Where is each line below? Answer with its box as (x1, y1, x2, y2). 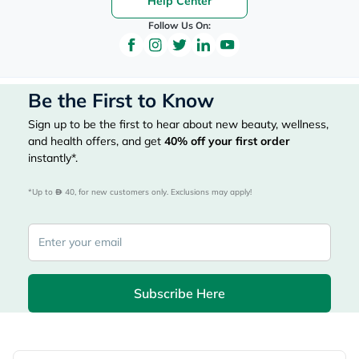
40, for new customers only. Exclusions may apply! (63, 187, 252, 197)
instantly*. (28, 151, 78, 165)
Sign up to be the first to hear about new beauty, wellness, (28, 117, 329, 131)
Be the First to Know (28, 88, 214, 112)
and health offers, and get (28, 134, 164, 148)
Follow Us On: (148, 19, 211, 31)
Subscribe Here (134, 285, 225, 301)
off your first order (188, 134, 290, 148)
